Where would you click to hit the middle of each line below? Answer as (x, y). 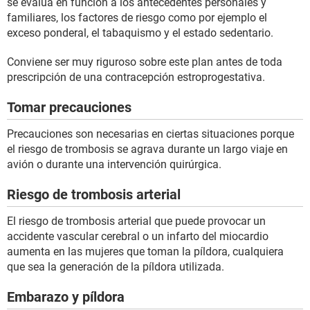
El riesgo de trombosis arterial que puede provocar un (136, 221)
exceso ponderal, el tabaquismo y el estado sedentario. (140, 33)
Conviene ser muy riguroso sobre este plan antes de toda (145, 62)
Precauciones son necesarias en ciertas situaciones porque (151, 134)
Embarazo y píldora (66, 297)
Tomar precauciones (69, 108)
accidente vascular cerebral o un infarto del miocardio (138, 237)
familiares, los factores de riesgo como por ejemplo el (137, 18)
